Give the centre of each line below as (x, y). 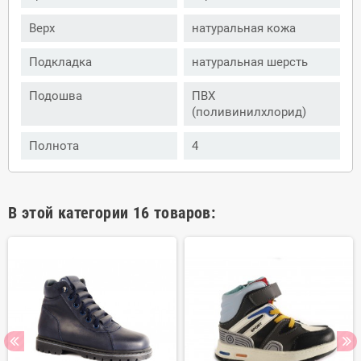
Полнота (54, 146)
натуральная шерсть (250, 62)
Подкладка (60, 62)
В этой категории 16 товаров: (112, 213)
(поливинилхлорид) (249, 112)
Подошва (56, 96)
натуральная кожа (244, 29)
